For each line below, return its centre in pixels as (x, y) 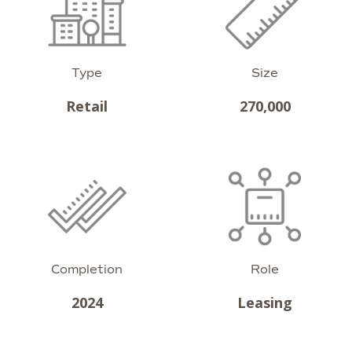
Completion (87, 270)
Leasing (265, 303)
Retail (87, 106)
